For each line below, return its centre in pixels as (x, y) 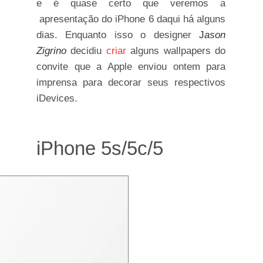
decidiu (88, 51)
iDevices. (57, 99)
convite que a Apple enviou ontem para (131, 67)
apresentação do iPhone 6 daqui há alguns (131, 19)
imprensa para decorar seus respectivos (131, 83)
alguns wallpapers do (176, 51)
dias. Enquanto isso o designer (118, 35)
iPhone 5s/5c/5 (100, 148)
